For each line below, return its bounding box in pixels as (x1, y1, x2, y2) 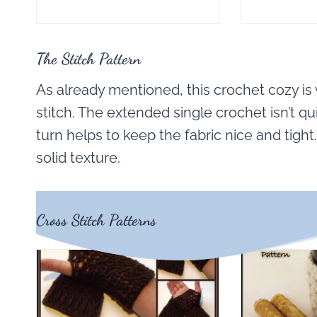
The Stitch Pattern (36, 50, 141, 69)
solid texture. (36, 149, 120, 167)
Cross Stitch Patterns (36, 211, 156, 230)
